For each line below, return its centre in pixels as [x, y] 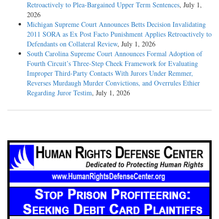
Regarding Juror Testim [59, 92]
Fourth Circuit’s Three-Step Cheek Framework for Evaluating [112, 63]
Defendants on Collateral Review [72, 44]
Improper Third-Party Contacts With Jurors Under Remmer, [110, 73]
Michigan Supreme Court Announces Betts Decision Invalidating [116, 24]
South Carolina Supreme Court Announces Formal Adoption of [115, 53]
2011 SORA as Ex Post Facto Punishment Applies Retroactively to [119, 34]
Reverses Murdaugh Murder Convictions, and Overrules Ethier [113, 83]
